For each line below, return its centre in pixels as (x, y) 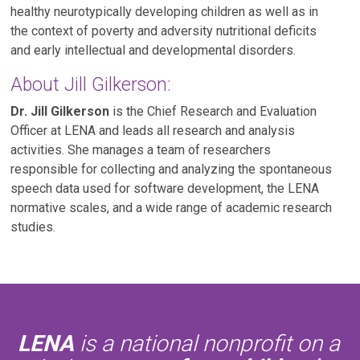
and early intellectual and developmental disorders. (153, 50)
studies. (33, 227)
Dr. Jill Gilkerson (62, 111)
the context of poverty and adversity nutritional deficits (164, 31)
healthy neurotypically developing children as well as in (165, 11)
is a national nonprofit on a (207, 343)
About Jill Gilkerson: (91, 84)
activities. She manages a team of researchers (141, 149)
